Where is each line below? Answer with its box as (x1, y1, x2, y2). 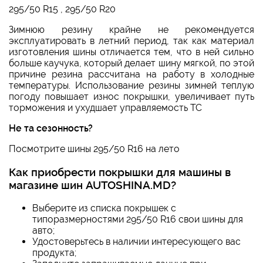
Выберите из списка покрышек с (32, 202, 176, 214)
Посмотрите (9, 143, 68, 155)
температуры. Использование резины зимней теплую (9, 80, 254, 92)
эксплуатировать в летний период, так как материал (9, 35, 254, 47)
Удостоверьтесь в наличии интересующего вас (32, 235, 241, 247)
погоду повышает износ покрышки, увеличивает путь (9, 91, 254, 103)
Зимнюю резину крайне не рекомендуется (9, 24, 254, 36)
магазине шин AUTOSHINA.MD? (9, 178, 176, 191)
